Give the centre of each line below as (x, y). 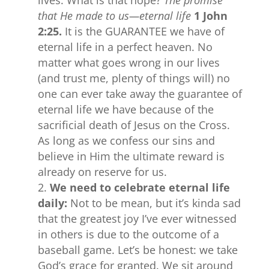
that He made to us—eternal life (116, 16)
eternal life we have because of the (125, 109)
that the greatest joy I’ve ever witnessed (137, 219)
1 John (210, 16)
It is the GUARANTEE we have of (143, 31)
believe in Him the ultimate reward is (131, 156)
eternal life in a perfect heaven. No (125, 47)
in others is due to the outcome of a (128, 234)
